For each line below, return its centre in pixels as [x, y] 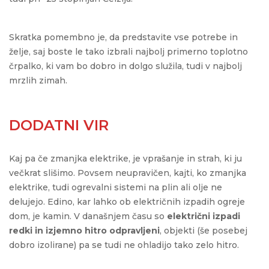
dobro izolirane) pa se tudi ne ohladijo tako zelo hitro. [124, 245]
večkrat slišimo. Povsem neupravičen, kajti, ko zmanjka [128, 173]
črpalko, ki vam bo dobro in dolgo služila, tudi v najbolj [125, 66]
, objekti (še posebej [204, 230]
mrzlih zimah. [38, 80]
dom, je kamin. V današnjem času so [88, 216]
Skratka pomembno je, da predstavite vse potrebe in [123, 37]
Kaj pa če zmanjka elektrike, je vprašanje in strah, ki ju [125, 158]
